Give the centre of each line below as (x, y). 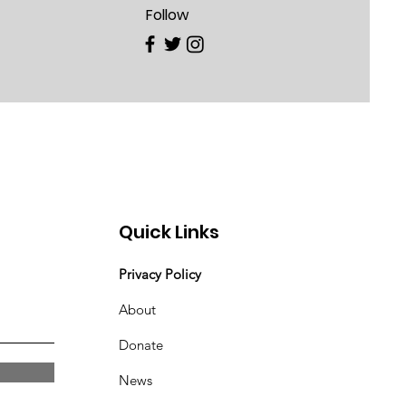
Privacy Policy (160, 274)
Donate (141, 344)
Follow (167, 14)
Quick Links (169, 232)
